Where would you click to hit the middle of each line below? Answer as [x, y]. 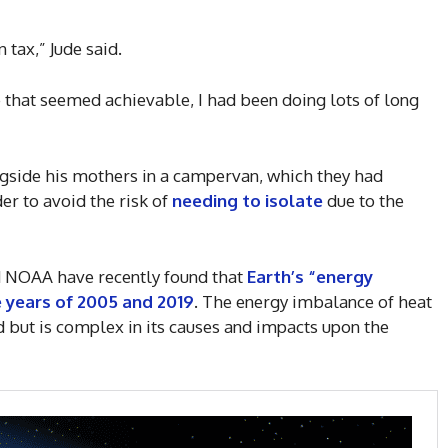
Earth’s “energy [310, 277]
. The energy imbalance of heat [313, 302]
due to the [363, 201]
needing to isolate [247, 201]
